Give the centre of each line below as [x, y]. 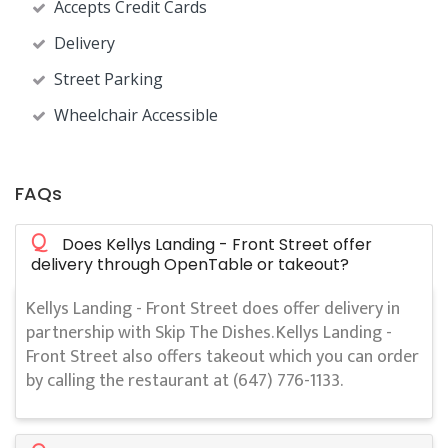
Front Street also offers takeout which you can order [222, 357]
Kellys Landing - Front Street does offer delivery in [213, 309]
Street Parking [108, 79]
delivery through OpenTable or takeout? [190, 265]
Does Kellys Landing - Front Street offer [217, 245]
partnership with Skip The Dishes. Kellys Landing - [209, 333]
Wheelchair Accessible [136, 115]
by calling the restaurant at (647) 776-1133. [184, 381]
